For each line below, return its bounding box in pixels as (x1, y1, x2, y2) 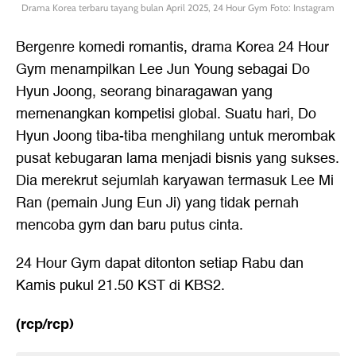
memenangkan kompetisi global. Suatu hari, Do (16, 103, 316, 126)
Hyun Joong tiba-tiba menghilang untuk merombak (16, 125, 335, 148)
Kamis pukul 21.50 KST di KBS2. (16, 274, 225, 297)
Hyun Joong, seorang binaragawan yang (16, 80, 273, 103)
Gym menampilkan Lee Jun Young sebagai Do (16, 58, 310, 81)
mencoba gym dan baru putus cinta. (16, 214, 243, 237)
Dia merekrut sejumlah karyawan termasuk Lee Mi (16, 169, 334, 192)
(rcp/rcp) (16, 312, 74, 336)
